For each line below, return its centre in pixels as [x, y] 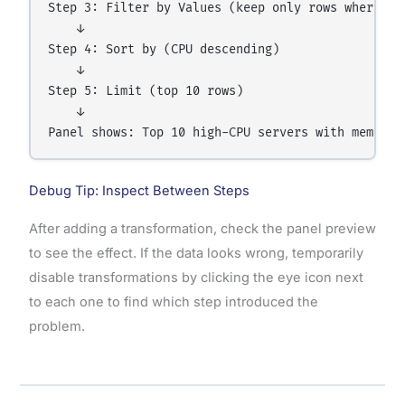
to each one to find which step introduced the [173, 302]
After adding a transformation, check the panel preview [202, 229]
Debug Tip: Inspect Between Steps [139, 191]
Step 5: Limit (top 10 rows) [146, 92]
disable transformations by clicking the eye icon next [196, 278]
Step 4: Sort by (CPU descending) [164, 50]
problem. [57, 327]
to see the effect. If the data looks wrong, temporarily [196, 254]
